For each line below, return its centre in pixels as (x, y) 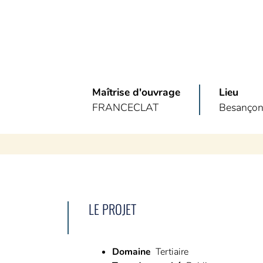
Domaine (131, 252)
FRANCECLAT (125, 107)
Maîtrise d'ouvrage (136, 92)
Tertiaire (172, 252)
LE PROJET (112, 208)
